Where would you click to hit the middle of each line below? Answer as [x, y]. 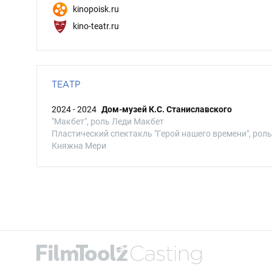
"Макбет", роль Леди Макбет [108, 121]
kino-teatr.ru [95, 26]
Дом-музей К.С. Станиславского [167, 109]
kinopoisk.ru [95, 9]
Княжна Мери [79, 146]
